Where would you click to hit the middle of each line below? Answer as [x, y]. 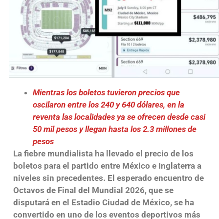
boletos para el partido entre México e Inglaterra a [107, 165]
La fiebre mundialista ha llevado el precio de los [103, 153]
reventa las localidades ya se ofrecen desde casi [119, 117]
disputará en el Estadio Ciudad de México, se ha [103, 202]
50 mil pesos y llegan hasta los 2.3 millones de [114, 129]
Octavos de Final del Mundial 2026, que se [93, 190]
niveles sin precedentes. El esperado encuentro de [108, 178]
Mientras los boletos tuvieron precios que [106, 92]
